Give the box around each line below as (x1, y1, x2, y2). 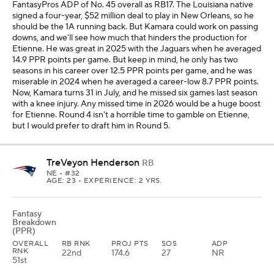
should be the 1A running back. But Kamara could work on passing (12, 21, 258, 32)
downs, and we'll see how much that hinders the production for (12, 32, 247, 43)
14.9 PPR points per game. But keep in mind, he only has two (12, 54, 238, 65)
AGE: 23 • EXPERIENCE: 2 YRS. (46, 176, 163, 185)
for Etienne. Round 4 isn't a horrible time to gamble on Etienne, (12, 109, 250, 120)
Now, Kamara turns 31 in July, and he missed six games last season (12, 87, 257, 98)
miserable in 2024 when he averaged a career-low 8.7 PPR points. (12, 76, 259, 87)
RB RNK (62, 239, 91, 248)
